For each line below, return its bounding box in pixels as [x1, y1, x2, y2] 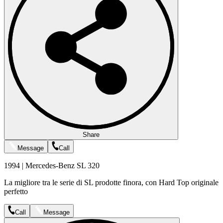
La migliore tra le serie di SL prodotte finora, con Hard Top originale [4, 178, 219, 187]
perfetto [4, 187, 28, 196]
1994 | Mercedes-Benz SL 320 [4, 161, 100, 170]
